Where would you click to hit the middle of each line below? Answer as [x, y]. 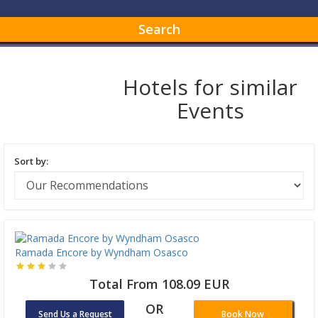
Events [210, 110]
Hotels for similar [210, 87]
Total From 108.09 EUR [159, 284]
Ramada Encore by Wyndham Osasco [102, 253]
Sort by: [31, 161]
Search [159, 29]
